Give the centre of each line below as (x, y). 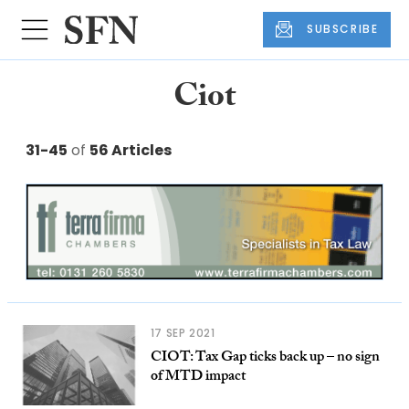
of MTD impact (198, 377)
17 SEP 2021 (183, 332)
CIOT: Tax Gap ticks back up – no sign (265, 358)
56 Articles (131, 150)
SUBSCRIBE (343, 29)
